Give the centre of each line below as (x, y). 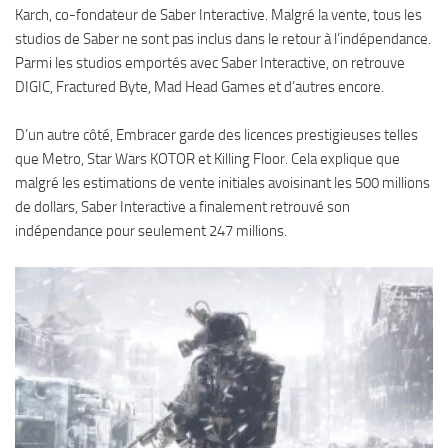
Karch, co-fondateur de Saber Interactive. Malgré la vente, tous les (218, 15)
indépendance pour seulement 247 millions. (151, 231)
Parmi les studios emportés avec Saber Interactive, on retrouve (210, 63)
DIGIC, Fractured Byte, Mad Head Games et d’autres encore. (199, 87)
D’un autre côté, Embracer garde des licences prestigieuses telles (216, 135)
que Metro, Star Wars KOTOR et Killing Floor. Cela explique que (207, 159)
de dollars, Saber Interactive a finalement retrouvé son (182, 207)
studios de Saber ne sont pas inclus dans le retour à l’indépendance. (223, 39)
